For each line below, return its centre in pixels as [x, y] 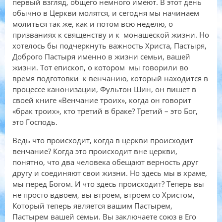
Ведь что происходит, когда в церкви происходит [103, 140]
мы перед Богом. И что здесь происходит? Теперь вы [108, 184]
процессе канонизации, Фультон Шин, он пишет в [104, 89]
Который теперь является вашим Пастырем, [92, 206]
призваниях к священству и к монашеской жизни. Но [111, 35]
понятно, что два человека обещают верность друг [105, 162]
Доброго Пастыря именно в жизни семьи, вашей [101, 57]
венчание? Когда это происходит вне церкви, [95, 151]
